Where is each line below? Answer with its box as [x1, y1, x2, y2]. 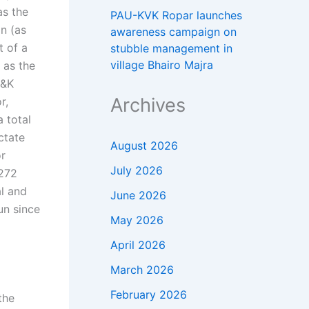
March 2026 [110, 262, 174, 277]
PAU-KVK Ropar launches [110, 8, 242, 22]
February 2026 [110, 287, 187, 301]
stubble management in [110, 41, 232, 55]
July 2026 [110, 163, 163, 177]
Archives [110, 93, 186, 117]
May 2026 [110, 212, 163, 227]
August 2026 [110, 138, 178, 152]
